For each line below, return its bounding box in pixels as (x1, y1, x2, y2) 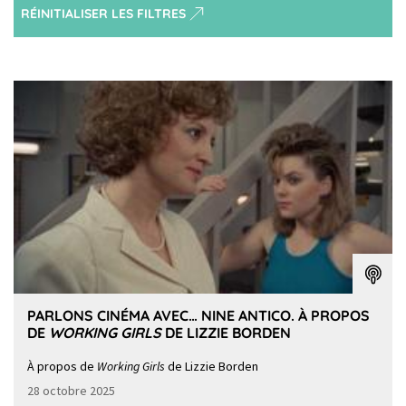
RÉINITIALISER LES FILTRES (21, 5, 186, 23)
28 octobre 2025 (27, 382, 115, 400)
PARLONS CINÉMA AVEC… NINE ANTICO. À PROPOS (27, 306, 370, 325)
